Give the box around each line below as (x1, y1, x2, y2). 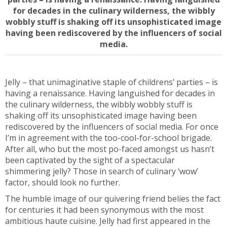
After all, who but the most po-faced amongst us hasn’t (5, 143, 214, 155)
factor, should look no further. (5, 177, 120, 188)
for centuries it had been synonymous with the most (5, 204, 204, 215)
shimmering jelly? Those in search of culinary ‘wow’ (5, 166, 198, 177)
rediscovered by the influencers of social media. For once (5, 121, 218, 132)
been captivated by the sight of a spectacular (5, 155, 175, 166)
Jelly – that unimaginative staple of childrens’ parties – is (5, 77, 218, 88)
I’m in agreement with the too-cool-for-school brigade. (5, 132, 212, 143)
